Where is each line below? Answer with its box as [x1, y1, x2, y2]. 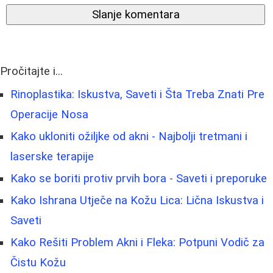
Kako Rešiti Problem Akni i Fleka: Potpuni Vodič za [10, 235, 264, 249]
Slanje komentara [91, 7, 180, 21]
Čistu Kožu [10, 255, 66, 269]
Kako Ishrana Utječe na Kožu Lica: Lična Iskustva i [10, 193, 264, 207]
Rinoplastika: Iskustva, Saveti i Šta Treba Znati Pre [10, 87, 264, 101]
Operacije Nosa [10, 107, 88, 121]
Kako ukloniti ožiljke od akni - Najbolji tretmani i [10, 129, 247, 143]
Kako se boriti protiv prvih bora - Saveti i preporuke [10, 171, 267, 185]
